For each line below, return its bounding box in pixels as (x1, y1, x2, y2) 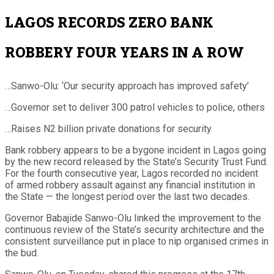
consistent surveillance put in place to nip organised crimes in (5, 235, 268, 247)
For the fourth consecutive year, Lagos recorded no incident (5, 167, 258, 179)
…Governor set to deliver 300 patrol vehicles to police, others (5, 101, 265, 113)
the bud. (5, 246, 39, 259)
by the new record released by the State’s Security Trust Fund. (5, 155, 268, 168)
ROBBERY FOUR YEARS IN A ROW (5, 37, 244, 68)
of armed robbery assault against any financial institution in (5, 179, 255, 191)
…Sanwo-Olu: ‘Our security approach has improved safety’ (5, 80, 249, 92)
